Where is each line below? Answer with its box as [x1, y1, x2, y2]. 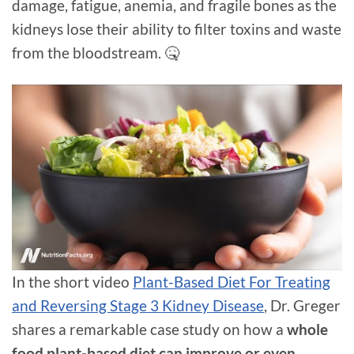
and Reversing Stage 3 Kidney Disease [12, 296, 264, 315]
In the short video [12, 273, 133, 292]
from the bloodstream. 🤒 [12, 43, 186, 62]
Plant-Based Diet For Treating [133, 273, 330, 292]
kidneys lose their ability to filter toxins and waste [12, 20, 341, 39]
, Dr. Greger [264, 296, 341, 315]
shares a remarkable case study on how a [12, 320, 287, 339]
